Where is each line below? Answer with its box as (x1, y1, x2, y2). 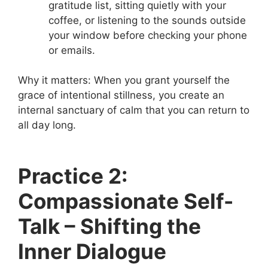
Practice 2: (18, 163, 127, 188)
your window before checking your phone (48, 29, 247, 41)
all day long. (18, 119, 76, 131)
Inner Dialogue (18, 238, 166, 264)
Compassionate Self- (18, 188, 233, 214)
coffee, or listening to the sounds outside (48, 14, 246, 26)
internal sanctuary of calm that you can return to (18, 104, 249, 116)
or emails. (48, 44, 95, 56)
